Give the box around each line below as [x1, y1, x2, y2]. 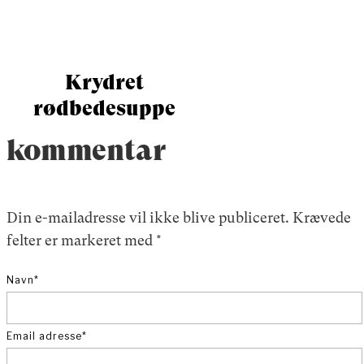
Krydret [64, 69, 144, 94]
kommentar [6, 132, 166, 167]
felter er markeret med [6, 231, 156, 249]
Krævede [292, 208, 351, 226]
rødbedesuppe [32, 95, 175, 120]
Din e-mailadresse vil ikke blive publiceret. [6, 208, 289, 226]
